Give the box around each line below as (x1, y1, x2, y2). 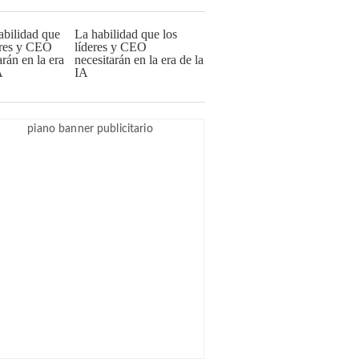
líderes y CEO (75, 40, 147, 54)
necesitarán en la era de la (75, 53, 204, 67)
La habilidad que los (75, 27, 177, 41)
